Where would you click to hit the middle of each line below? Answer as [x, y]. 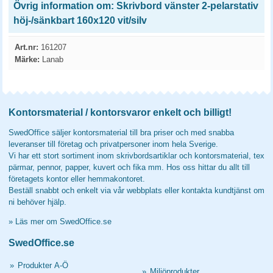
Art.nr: [27, 47]
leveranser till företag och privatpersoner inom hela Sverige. [113, 144]
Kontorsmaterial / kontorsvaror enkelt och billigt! [120, 112]
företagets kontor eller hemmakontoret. [77, 179]
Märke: [27, 59]
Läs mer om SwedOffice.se [63, 222]
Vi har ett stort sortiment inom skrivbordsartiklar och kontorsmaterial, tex [136, 156]
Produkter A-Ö [43, 265]
